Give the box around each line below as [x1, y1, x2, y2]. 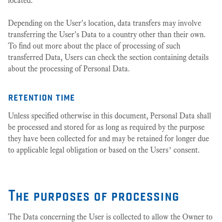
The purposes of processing [8, 186, 179, 204]
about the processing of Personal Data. [8, 64, 130, 73]
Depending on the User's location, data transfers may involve [8, 18, 201, 28]
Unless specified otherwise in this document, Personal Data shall [8, 111, 211, 120]
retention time [8, 89, 75, 103]
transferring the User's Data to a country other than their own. [8, 30, 206, 39]
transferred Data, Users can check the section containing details [8, 53, 209, 62]
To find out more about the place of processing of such [8, 41, 180, 51]
